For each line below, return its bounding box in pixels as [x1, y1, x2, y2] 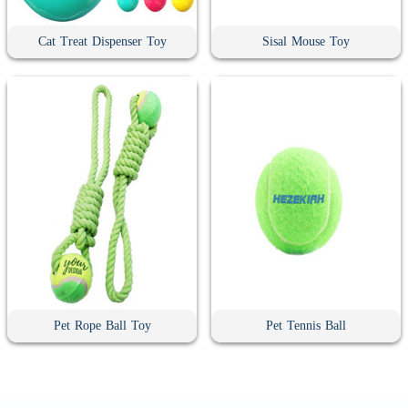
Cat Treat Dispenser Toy [37, 35, 167, 49]
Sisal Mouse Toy [262, 35, 350, 49]
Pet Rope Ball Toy [53, 319, 151, 333]
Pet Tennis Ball [266, 319, 346, 333]
